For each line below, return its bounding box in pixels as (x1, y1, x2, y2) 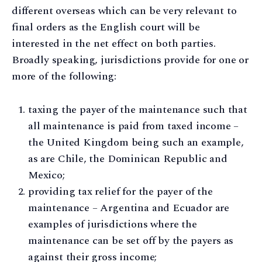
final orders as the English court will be (12, 19, 200, 36)
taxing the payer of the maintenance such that (28, 101, 247, 118)
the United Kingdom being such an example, (28, 134, 244, 150)
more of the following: (12, 68, 117, 85)
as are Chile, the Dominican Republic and (28, 150, 227, 167)
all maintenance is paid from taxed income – (28, 118, 239, 134)
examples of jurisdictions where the (28, 216, 197, 232)
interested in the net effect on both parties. (12, 36, 216, 52)
